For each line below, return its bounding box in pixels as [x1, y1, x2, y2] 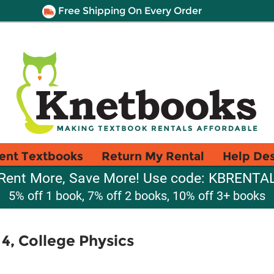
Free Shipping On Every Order [55, 5, 202, 17]
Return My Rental [102, 149, 204, 163]
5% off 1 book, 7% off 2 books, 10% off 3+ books [9, 188, 265, 203]
